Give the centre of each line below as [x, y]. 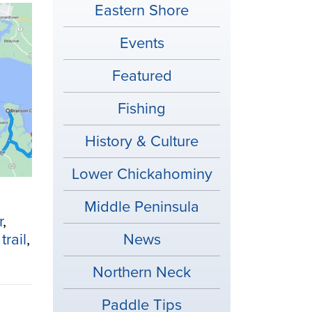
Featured [142, 76]
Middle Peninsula [142, 207]
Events [142, 43]
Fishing [142, 109]
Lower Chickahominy [142, 174]
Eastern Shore [142, 10]
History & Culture [142, 141]
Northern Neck [142, 272]
